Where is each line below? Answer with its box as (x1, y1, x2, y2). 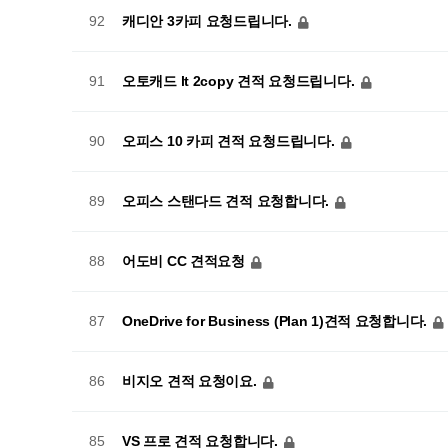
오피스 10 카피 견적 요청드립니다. (122, 132, 339, 149)
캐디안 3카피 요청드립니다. (122, 12, 296, 29)
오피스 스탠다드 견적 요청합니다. (122, 192, 333, 209)
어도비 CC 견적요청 (122, 252, 249, 269)
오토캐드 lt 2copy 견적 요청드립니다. (122, 72, 358, 89)
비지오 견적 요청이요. (122, 372, 261, 389)
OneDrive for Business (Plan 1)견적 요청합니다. (122, 312, 431, 329)
